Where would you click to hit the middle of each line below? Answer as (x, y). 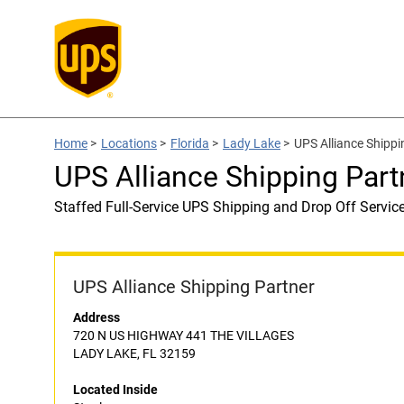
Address (96, 317)
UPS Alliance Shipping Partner (194, 287)
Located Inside (115, 390)
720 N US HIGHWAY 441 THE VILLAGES (184, 335)
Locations (129, 143)
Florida (190, 143)
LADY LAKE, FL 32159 (134, 353)
